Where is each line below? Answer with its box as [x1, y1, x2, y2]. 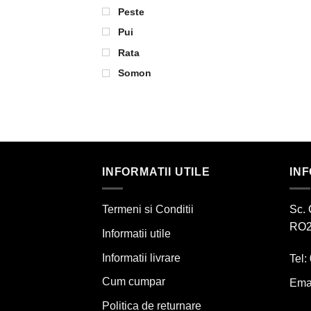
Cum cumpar [102, 276, 165, 288]
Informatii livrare [102, 251, 180, 264]
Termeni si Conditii [102, 203, 194, 216]
